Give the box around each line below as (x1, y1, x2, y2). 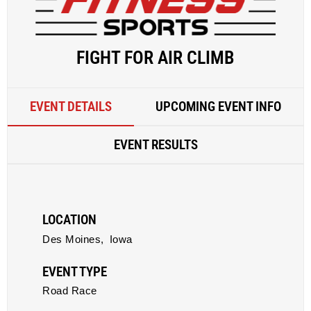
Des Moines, (42, 233, 104, 245)
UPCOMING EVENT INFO (155, 99, 282, 115)
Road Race (42, 285, 97, 296)
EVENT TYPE (42, 264, 107, 280)
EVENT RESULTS (113, 137, 198, 153)
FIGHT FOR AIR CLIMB (76, 47, 235, 68)
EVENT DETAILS (29, 99, 112, 115)
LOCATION (42, 212, 96, 228)
